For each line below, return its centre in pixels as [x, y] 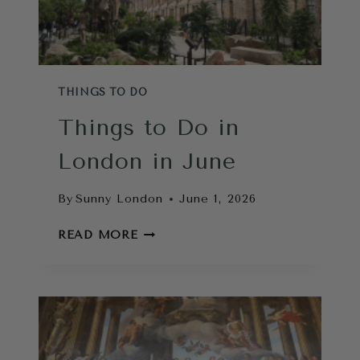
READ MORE [98, 235]
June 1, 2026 [218, 199]
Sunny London [120, 199]
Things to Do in [149, 127]
